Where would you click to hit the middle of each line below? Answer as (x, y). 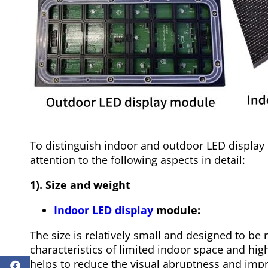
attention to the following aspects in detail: (138, 160)
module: (177, 210)
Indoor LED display (103, 210)
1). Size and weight (80, 185)
